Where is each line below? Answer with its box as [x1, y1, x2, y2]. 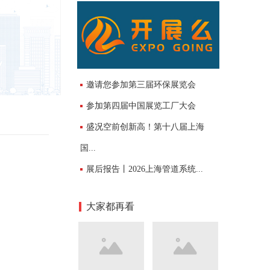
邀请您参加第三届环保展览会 [86, 80, 196, 89]
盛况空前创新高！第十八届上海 [86, 122, 204, 131]
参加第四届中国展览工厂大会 [86, 101, 196, 110]
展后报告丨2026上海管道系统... [86, 165, 203, 174]
